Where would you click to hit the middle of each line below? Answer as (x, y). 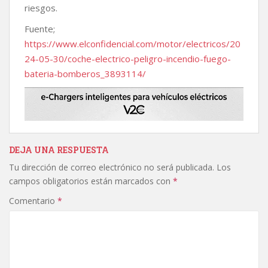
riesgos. (41, 8)
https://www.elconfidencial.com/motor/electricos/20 (133, 44)
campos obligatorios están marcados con (91, 181)
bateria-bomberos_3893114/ (85, 74)
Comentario (33, 201)
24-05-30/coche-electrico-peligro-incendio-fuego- (128, 59)
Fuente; (40, 29)
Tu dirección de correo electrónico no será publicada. (112, 167)
